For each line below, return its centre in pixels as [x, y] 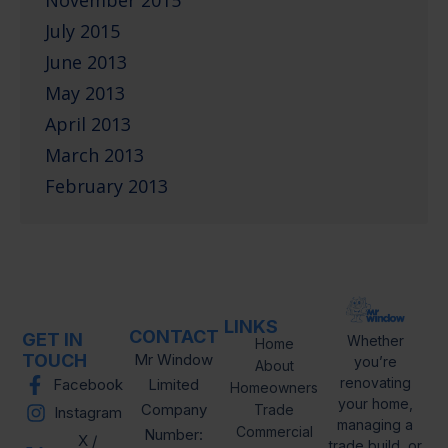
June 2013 [86, 62]
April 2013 [88, 124]
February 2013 [106, 186]
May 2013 [85, 93]
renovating [375, 383]
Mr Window [174, 360]
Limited [174, 385]
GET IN [53, 339]
